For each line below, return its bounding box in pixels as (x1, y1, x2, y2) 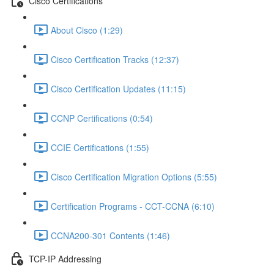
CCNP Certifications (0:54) (51, 111, 153, 124)
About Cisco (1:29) (51, 23, 123, 36)
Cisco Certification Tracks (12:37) (51, 53, 179, 65)
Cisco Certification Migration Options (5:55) (51, 170, 217, 183)
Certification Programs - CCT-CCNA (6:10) (51, 199, 215, 212)
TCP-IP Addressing (29, 252, 102, 265)
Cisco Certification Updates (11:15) (51, 82, 186, 95)
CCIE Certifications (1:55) (51, 141, 149, 154)
